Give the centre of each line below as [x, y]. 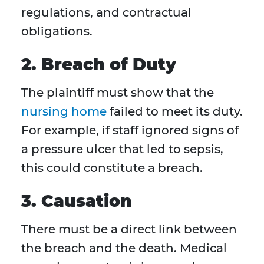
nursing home [64, 112]
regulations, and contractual [106, 13]
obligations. [57, 32]
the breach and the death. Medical [124, 248]
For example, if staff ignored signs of [130, 131]
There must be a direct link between [129, 230]
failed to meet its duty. [175, 112]
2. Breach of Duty [99, 65]
